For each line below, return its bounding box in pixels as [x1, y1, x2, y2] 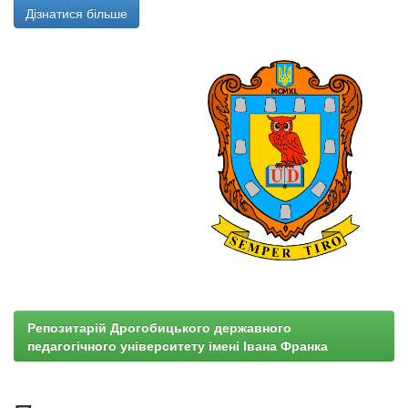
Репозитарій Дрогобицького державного [27, 318, 291, 336]
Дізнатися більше [25, 4, 127, 22]
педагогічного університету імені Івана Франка [27, 336, 328, 354]
